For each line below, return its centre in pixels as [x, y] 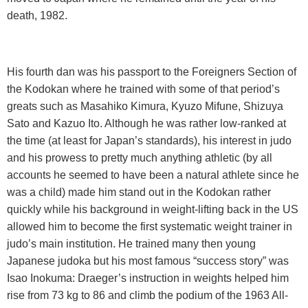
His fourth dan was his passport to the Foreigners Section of [152, 72]
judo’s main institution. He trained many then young [131, 244]
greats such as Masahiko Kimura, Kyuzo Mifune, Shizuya [145, 107]
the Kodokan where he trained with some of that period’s [143, 89]
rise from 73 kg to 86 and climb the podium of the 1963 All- [147, 296]
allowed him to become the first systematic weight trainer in [150, 227]
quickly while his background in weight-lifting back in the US [153, 210]
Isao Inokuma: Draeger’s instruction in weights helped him [148, 278]
